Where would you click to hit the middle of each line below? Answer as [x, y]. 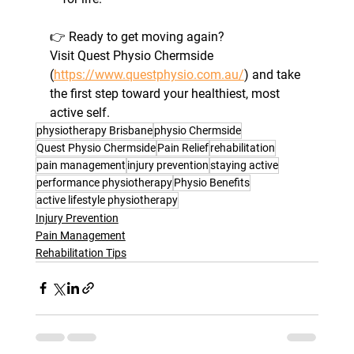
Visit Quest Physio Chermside [133, 55]
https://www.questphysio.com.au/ [149, 74]
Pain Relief [183, 147]
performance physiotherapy [104, 182]
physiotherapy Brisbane [94, 130]
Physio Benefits [211, 182]
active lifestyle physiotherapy [107, 200]
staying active [244, 165]
